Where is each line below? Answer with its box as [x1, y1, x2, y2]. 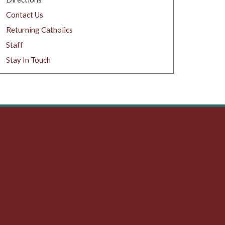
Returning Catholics [6, 25, 73, 34]
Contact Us [6, 10, 43, 19]
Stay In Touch [6, 55, 51, 64]
